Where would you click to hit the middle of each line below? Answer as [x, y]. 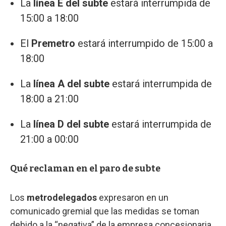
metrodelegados [63, 197]
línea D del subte [71, 124]
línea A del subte [71, 83]
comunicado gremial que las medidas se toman [105, 211]
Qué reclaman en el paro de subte [85, 168]
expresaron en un [134, 197]
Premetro [54, 43]
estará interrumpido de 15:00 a [145, 43]
